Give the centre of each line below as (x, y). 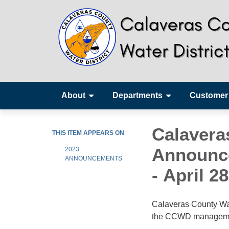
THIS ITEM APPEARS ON (88, 133)
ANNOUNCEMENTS (94, 158)
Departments (138, 95)
